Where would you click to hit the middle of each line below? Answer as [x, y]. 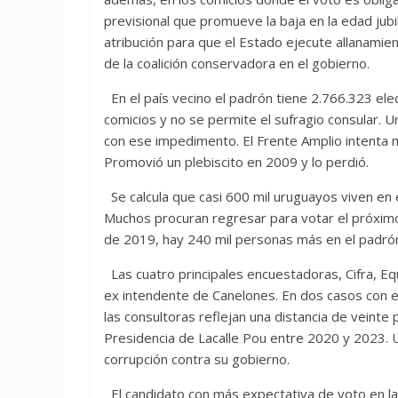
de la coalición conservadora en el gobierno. [237, 63]
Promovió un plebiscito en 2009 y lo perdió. [236, 162]
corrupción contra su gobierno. [197, 359]
